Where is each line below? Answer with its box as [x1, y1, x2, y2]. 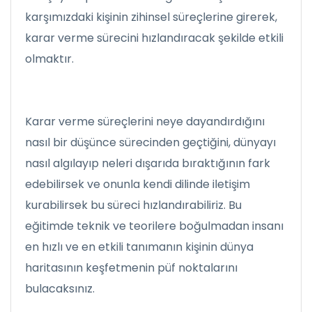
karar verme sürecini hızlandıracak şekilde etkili [25, 30, 283, 46]
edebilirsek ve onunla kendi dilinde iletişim [25, 176, 250, 192]
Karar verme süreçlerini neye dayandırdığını [25, 114, 265, 130]
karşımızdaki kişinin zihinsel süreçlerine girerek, [25, 9, 277, 25]
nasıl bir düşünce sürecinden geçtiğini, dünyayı [25, 134, 276, 150]
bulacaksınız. [25, 281, 95, 297]
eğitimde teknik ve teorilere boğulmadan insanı [25, 218, 283, 234]
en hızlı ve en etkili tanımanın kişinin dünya [25, 239, 253, 255]
